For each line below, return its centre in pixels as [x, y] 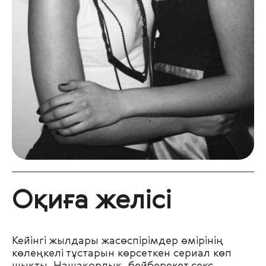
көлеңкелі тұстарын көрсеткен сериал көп [122, 254]
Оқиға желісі [92, 202]
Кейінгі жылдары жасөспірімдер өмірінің [118, 241]
